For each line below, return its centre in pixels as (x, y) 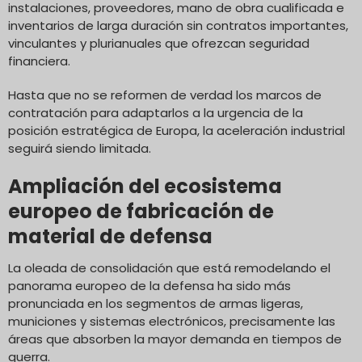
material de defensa (110, 236)
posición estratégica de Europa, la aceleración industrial (177, 130)
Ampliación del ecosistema (145, 186)
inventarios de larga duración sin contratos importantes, (178, 25)
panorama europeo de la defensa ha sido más (149, 285)
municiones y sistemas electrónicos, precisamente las (172, 321)
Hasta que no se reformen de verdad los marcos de (165, 95)
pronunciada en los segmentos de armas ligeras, (156, 303)
